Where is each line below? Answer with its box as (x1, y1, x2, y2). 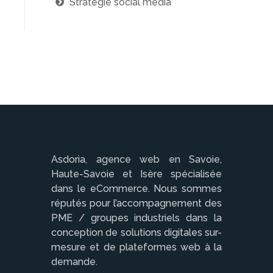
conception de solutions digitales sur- (51, 227, 222, 238)
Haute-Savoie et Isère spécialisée (51, 168, 222, 180)
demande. (51, 256, 97, 268)
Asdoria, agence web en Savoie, (51, 154, 222, 165)
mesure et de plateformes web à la (51, 241, 222, 253)
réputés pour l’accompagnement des (51, 197, 222, 209)
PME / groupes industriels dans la (51, 212, 222, 224)
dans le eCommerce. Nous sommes (51, 183, 222, 194)
